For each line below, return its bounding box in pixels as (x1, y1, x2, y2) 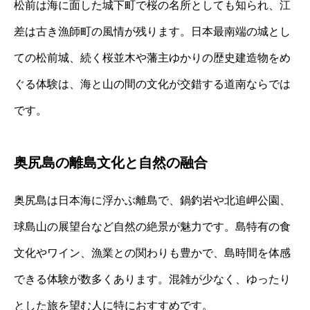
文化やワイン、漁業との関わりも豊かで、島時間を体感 (14, 247, 291, 259)
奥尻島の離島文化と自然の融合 (14, 155, 208, 171)
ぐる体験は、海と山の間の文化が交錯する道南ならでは (14, 78, 291, 91)
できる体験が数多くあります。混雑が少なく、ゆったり (14, 273, 291, 286)
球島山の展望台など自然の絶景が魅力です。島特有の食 (14, 221, 291, 233)
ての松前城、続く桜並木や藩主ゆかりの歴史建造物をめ (14, 52, 291, 64)
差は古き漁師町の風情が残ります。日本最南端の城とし (14, 26, 291, 38)
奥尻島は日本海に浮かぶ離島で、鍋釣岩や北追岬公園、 (14, 194, 291, 207)
